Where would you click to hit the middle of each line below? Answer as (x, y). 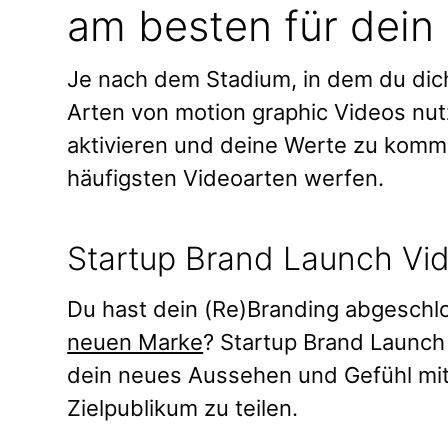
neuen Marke (135, 341)
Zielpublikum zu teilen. (183, 407)
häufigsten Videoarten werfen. (229, 177)
